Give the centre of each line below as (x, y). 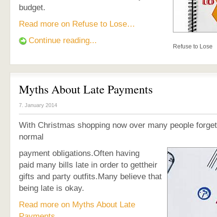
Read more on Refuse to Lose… (77, 24)
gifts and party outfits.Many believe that (90, 176)
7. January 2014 (38, 105)
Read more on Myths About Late (77, 204)
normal (31, 137)
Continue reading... (63, 40)
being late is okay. (52, 188)
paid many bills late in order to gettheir (88, 165)
